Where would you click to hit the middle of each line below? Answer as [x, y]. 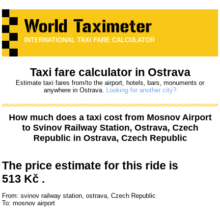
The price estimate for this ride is [90, 166]
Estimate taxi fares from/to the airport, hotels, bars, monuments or [110, 83]
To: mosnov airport [29, 203]
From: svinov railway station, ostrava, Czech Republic [79, 196]
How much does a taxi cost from [78, 118]
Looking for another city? [141, 90]
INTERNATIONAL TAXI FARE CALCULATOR [90, 40]
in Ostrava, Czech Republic [129, 138]
